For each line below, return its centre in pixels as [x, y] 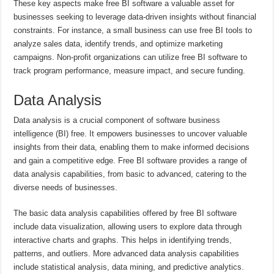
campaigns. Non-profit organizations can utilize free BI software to [131, 57]
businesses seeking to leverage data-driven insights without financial [135, 17]
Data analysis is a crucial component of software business [117, 120]
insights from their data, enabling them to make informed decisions [132, 147]
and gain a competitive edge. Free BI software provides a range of [131, 160]
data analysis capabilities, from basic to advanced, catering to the [130, 174]
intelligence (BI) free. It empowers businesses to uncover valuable [131, 133]
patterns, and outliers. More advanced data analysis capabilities [127, 253]
